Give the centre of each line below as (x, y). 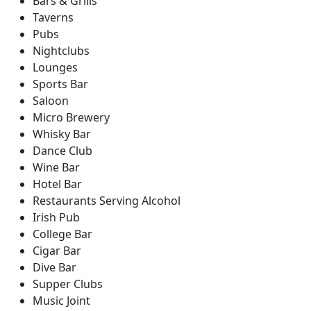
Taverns (53, 17)
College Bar (62, 234)
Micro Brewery (71, 117)
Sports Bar (60, 84)
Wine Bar (56, 167)
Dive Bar (54, 267)
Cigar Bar (57, 250)
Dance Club (62, 150)
